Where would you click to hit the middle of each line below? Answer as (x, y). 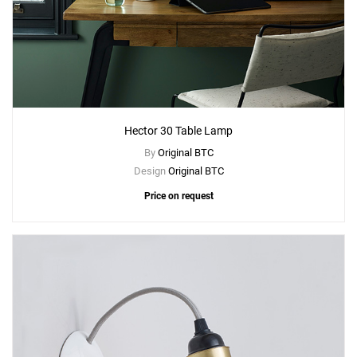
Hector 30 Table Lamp (178, 131)
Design (151, 171)
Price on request (178, 196)
